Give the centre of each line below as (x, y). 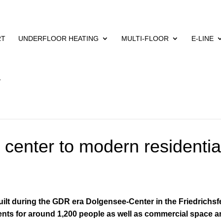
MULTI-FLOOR (145, 38)
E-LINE (203, 38)
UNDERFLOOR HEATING (59, 38)
